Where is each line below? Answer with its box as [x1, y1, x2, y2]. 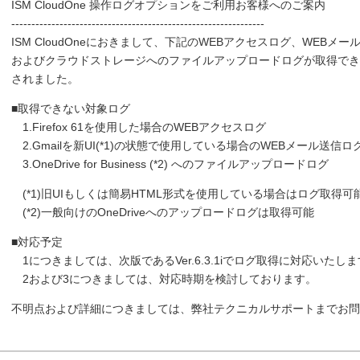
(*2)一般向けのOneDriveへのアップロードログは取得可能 [11, 206, 314, 219]
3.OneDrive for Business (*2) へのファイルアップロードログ [11, 157, 329, 170]
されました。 [11, 72, 79, 85]
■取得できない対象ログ [11, 102, 130, 115]
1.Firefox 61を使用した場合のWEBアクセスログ [11, 121, 266, 133]
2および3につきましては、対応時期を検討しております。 [11, 272, 317, 285]
